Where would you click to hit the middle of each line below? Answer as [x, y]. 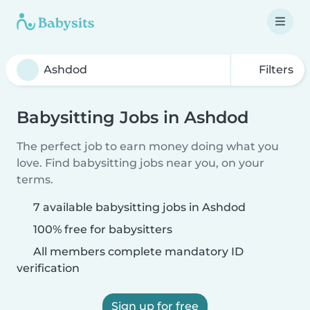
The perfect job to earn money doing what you [148, 146]
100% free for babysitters [101, 229]
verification [48, 268]
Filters [275, 70]
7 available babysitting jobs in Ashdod [139, 207]
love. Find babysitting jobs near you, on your [140, 163]
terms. [35, 180]
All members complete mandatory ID [137, 252]
